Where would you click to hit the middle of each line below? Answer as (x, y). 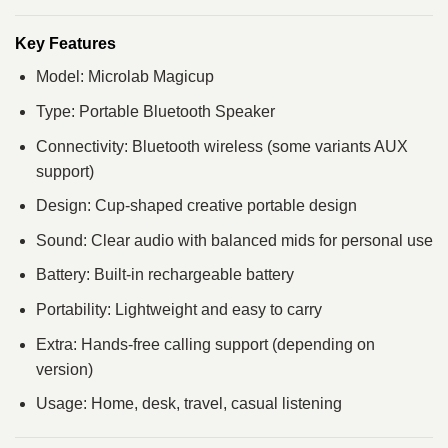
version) (64, 369)
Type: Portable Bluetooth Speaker (155, 112)
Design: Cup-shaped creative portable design (196, 206)
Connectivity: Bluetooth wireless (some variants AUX (221, 146)
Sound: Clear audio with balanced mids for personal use (234, 240)
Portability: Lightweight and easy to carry (178, 309)
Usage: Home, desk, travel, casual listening (188, 404)
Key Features (65, 44)
